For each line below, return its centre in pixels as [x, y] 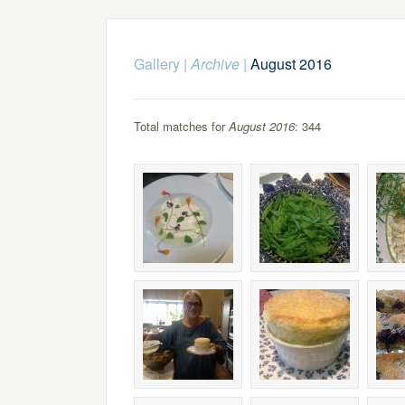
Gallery [156, 64]
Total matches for [181, 127]
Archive [215, 64]
